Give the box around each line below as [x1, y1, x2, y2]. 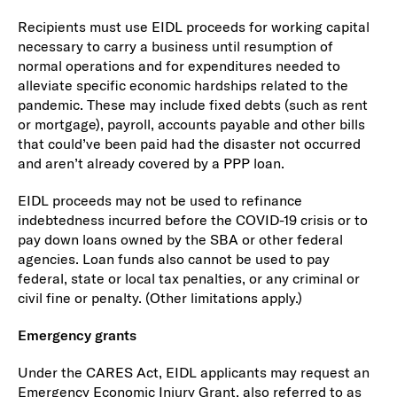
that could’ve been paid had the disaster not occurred [17, 134, 361, 152]
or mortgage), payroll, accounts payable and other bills [17, 114, 365, 133]
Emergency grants [17, 325, 136, 344]
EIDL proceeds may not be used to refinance [17, 191, 302, 209]
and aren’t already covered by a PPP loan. [17, 153, 284, 172]
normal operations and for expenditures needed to [17, 56, 340, 74]
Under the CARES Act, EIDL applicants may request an [17, 362, 370, 381]
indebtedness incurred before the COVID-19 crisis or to [17, 210, 368, 229]
